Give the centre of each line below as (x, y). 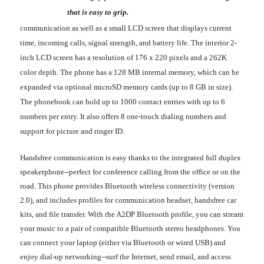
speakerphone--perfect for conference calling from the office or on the (130, 171)
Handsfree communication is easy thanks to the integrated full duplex (131, 157)
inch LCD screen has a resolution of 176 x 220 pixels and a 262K (123, 57)
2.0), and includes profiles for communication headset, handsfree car (128, 200)
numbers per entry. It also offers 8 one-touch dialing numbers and (123, 116)
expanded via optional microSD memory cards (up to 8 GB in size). (126, 87)
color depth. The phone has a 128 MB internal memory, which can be (130, 72)
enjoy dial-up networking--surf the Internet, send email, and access (126, 256)
